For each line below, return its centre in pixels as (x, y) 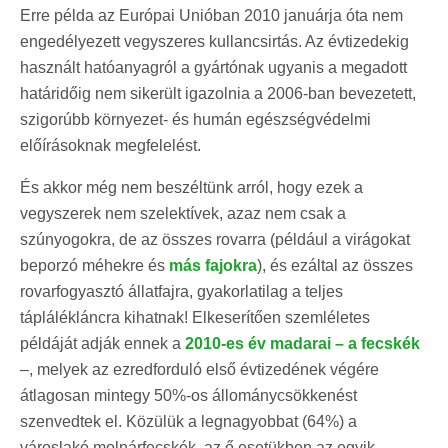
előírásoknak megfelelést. (116, 145)
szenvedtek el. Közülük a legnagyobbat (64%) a (188, 421)
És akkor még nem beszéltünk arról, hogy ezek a (191, 187)
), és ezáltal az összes (335, 265)
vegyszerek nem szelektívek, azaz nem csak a (183, 213)
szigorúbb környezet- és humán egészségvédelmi (195, 119)
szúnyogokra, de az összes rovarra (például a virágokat (215, 239)
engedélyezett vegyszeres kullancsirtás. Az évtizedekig (214, 41)
